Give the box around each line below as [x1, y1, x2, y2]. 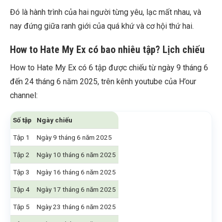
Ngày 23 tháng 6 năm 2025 [37, 203, 116, 211]
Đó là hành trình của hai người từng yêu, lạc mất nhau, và [10, 7, 201, 17]
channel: [10, 91, 38, 101]
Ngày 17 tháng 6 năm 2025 [37, 185, 116, 194]
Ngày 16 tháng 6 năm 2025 [37, 168, 116, 176]
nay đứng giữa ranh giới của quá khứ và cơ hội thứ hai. [10, 21, 194, 31]
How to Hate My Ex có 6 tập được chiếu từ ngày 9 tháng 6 [10, 63, 208, 73]
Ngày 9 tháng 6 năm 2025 [37, 133, 112, 142]
